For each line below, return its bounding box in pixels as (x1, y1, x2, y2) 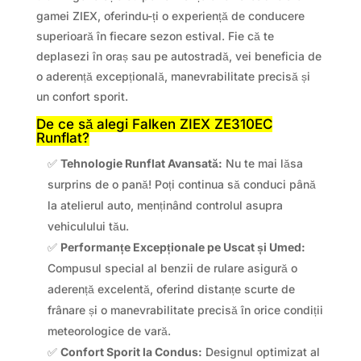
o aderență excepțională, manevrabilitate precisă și (35, 69, 310, 84)
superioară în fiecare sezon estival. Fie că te (35, 29, 274, 44)
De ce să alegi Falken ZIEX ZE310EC (35, 116, 272, 133)
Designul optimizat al (201, 345, 320, 359)
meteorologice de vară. (47, 324, 171, 338)
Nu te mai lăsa (222, 156, 303, 171)
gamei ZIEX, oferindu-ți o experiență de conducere (35, 9, 305, 23)
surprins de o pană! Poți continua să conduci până (47, 177, 316, 192)
